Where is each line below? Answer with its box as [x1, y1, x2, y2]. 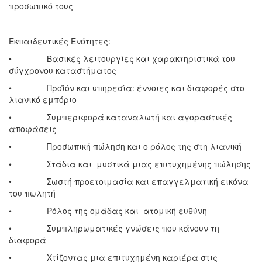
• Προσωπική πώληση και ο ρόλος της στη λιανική [9, 140, 242, 152]
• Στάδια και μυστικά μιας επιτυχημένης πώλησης [9, 157, 251, 170]
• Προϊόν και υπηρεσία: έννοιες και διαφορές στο [9, 81, 244, 94]
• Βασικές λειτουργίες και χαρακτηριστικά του [9, 52, 235, 64]
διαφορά [9, 233, 46, 246]
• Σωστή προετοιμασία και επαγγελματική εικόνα [9, 175, 249, 187]
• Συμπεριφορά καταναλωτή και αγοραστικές [9, 111, 232, 123]
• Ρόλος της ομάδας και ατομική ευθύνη [9, 204, 207, 216]
